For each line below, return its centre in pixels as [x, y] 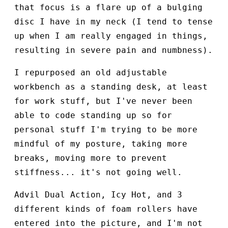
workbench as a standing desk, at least [111, 87]
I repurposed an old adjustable [91, 72]
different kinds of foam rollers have [106, 209]
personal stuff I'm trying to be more [106, 129]
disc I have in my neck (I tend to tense [113, 21]
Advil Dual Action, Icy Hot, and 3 [98, 194]
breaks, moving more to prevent [91, 158]
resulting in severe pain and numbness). [113, 50]
